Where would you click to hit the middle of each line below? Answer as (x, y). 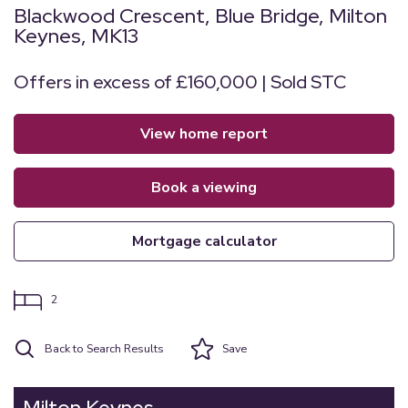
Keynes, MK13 (76, 36)
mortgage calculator (210, 241)
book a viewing (209, 188)
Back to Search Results (104, 348)
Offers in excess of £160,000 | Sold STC (180, 82)
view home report (209, 134)
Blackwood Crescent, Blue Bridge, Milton (200, 16)
